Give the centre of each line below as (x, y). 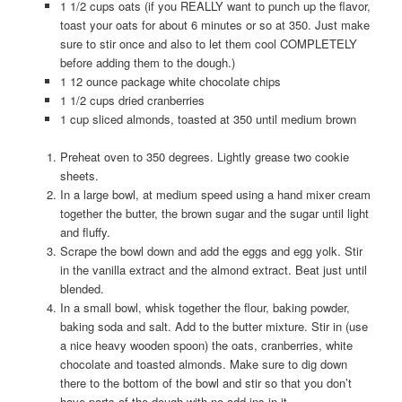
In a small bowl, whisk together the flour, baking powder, (205, 308)
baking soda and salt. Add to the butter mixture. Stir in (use (214, 327)
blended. (82, 289)
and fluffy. (85, 232)
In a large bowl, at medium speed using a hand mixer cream (215, 195)
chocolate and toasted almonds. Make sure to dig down (203, 364)
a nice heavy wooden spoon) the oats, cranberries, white (206, 345)
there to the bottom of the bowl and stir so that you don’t (205, 383)
